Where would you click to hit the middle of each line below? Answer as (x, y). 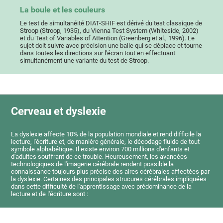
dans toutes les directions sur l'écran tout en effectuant (98, 53)
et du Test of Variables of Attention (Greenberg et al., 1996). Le (108, 38)
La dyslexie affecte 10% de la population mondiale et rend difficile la (106, 134)
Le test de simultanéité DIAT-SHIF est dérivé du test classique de (111, 23)
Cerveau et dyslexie (59, 111)
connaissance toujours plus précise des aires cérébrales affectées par (111, 171)
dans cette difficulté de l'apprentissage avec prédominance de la (102, 186)
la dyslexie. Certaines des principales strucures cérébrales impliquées (109, 179)
